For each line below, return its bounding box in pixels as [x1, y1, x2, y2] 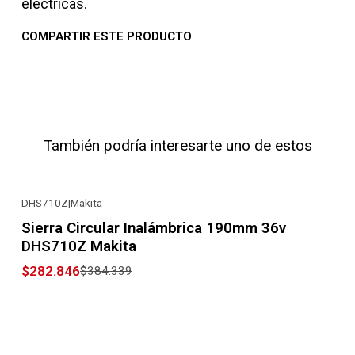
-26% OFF [40, 210, 82, 223]
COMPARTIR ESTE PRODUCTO [21, 29, 192, 44]
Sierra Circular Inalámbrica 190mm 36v [21, 218, 286, 237]
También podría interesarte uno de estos [43, 136, 312, 155]
